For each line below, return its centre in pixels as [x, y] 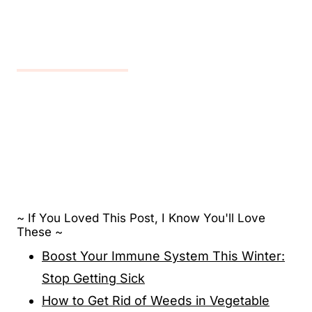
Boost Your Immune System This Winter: [163, 256]
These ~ [40, 232]
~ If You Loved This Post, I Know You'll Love [141, 218]
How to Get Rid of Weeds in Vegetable [156, 300]
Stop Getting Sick [93, 278]
